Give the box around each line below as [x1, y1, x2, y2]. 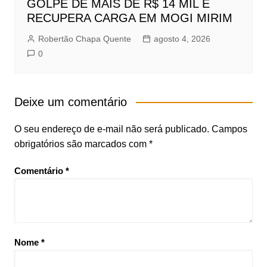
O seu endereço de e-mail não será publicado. [14, 124, 209, 135]
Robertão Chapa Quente [38, 34, 131, 44]
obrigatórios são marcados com [14, 139, 149, 150]
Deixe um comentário [14, 95, 127, 109]
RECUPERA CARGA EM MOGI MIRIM [26, 11, 232, 25]
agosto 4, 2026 [153, 34, 210, 44]
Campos [211, 124, 247, 135]
